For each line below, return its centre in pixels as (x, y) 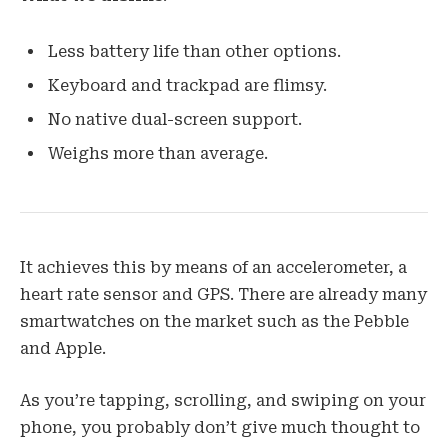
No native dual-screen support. (175, 119)
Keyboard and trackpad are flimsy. (187, 85)
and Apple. (63, 349)
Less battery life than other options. (194, 51)
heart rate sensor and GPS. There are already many (223, 295)
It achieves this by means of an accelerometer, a (213, 268)
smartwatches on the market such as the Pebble (214, 322)
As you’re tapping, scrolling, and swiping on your (223, 400)
